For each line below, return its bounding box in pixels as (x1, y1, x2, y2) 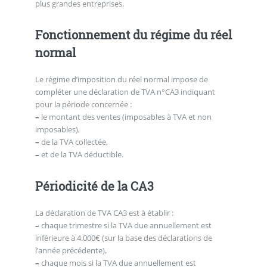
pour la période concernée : (35, 99, 133, 110)
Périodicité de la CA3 (35, 178, 154, 194)
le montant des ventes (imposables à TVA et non (39, 111, 212, 123)
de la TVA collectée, (39, 136, 110, 148)
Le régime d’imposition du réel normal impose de (35, 74, 208, 85)
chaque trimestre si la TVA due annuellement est (39, 219, 212, 231)
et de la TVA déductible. (39, 149, 123, 160)
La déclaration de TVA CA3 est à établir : (35, 207, 175, 218)
